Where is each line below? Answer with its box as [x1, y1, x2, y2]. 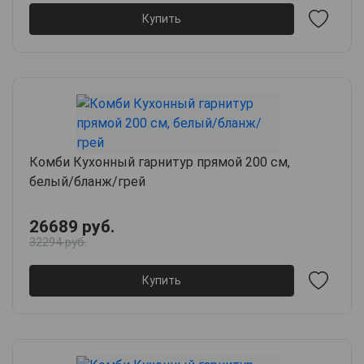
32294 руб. [29, 234, 87, 249]
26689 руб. [29, 216, 115, 236]
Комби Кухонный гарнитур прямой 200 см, [29, 154, 290, 170]
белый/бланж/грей [29, 173, 145, 189]
